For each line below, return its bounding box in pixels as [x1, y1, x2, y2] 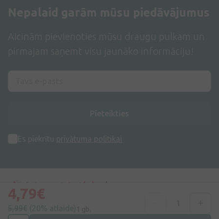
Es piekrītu [18, 134, 56, 144]
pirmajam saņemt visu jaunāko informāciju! [8, 45, 194, 57]
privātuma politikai [56, 134, 122, 144]
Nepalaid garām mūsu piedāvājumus [8, 6, 210, 20]
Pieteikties [90, 109, 129, 118]
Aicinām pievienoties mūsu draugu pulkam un [8, 31, 205, 43]
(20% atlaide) [29, 204, 76, 213]
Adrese [27, 208, 52, 216]
